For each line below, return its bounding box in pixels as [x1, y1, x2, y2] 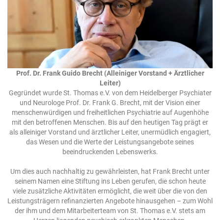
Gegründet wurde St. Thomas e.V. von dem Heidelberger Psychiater [8, 88, 212, 97]
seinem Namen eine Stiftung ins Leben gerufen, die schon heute [14, 177, 206, 185]
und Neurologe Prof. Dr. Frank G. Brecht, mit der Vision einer [20, 98, 200, 107]
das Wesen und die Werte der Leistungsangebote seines [26, 137, 194, 146]
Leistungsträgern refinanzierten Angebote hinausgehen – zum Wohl [7, 196, 213, 205]
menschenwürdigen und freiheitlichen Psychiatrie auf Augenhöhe [11, 108, 209, 116]
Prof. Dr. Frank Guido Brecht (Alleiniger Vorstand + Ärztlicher [16, 69, 204, 77]
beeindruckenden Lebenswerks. [62, 147, 158, 156]
